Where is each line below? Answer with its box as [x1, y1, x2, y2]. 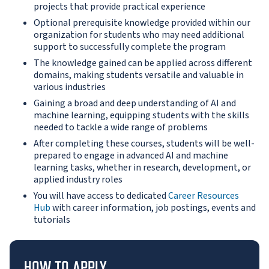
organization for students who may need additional [34, 28, 244, 42]
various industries [34, 80, 106, 94]
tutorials [34, 213, 70, 227]
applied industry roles [34, 173, 122, 187]
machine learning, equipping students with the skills [34, 109, 249, 122]
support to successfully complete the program [34, 40, 226, 54]
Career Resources [166, 189, 239, 203]
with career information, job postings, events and [50, 201, 256, 215]
